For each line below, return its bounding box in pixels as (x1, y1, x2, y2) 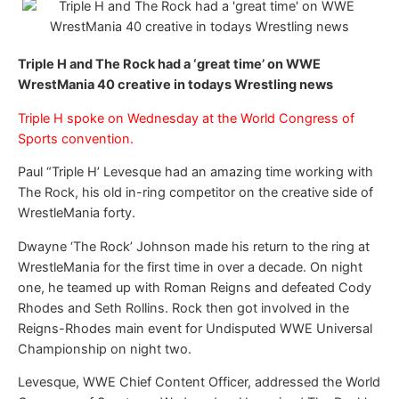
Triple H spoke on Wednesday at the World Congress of (18, 110, 354, 126)
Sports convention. (18, 130, 134, 147)
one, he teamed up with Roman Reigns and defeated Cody (18, 279, 371, 296)
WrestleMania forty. (18, 205, 135, 222)
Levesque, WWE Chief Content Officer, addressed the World (18, 374, 380, 391)
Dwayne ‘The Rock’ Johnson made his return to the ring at (18, 238, 370, 255)
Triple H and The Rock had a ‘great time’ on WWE (18, 56, 321, 73)
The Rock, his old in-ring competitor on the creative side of (18, 184, 373, 201)
